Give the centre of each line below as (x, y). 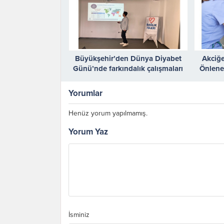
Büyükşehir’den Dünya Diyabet (128, 58)
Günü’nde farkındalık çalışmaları (128, 68)
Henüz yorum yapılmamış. (108, 113)
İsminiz (79, 214)
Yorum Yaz (88, 131)
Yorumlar (85, 93)
